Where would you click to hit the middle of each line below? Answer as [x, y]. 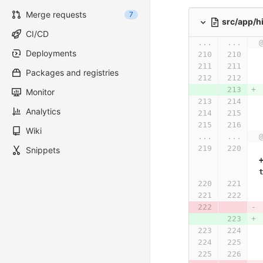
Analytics [43, 111]
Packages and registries [72, 73]
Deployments [51, 53]
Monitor [40, 92]
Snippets [43, 150]
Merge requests [56, 14]
